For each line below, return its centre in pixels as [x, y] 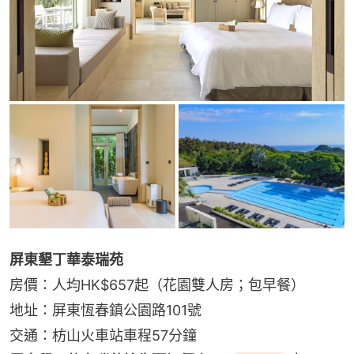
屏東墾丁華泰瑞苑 [66, 260]
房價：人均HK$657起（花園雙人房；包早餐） [157, 285]
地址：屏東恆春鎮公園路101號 [105, 311]
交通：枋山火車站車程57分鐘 [103, 336]
